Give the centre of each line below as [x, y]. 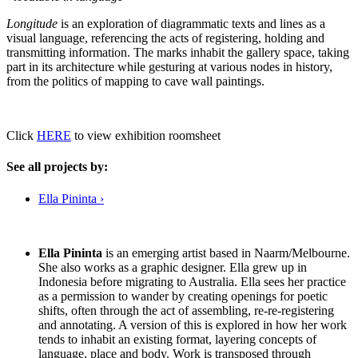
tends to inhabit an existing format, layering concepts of [177, 339]
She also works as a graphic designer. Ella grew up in [173, 267]
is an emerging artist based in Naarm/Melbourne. [226, 253]
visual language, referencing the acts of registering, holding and [165, 38]
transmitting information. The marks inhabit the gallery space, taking [178, 53]
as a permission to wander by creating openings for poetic [183, 296]
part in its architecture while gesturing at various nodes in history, [169, 67]
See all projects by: [57, 167]
